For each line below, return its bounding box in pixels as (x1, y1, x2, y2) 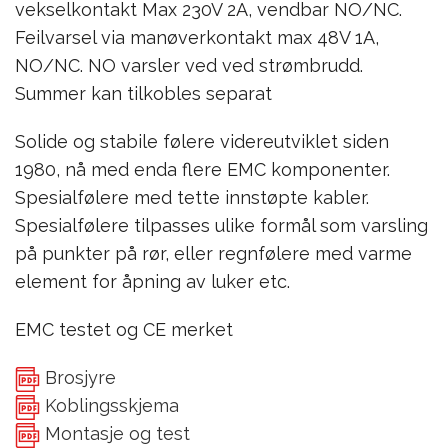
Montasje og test (40, 422, 190, 444)
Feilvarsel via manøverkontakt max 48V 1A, (15, 26, 379, 48)
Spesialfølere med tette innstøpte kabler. (15, 186, 369, 208)
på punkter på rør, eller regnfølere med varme (15, 242, 412, 264)
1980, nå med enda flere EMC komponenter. (15, 158, 390, 180)
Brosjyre (40, 366, 116, 388)
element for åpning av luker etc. (15, 270, 290, 292)
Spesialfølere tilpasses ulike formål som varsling (15, 214, 428, 236)
